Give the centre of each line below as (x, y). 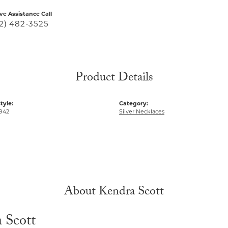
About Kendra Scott (114, 193)
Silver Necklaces (142, 112)
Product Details (114, 79)
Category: (134, 104)
